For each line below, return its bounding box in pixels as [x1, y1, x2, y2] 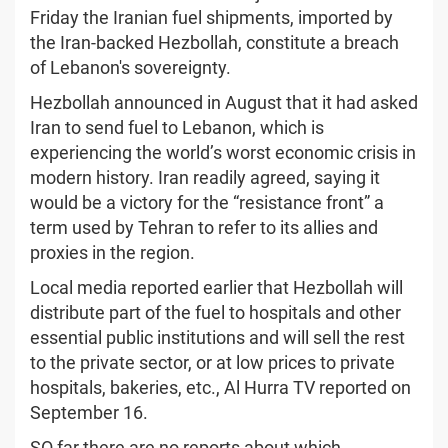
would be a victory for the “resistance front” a [30, 191, 384, 213]
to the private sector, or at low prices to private [30, 351, 395, 373]
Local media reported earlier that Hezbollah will [30, 276, 403, 298]
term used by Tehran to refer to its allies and [30, 216, 378, 238]
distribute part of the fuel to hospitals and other [30, 301, 401, 323]
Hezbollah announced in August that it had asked [30, 91, 418, 113]
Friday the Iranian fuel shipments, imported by [30, 6, 393, 28]
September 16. [30, 401, 148, 423]
